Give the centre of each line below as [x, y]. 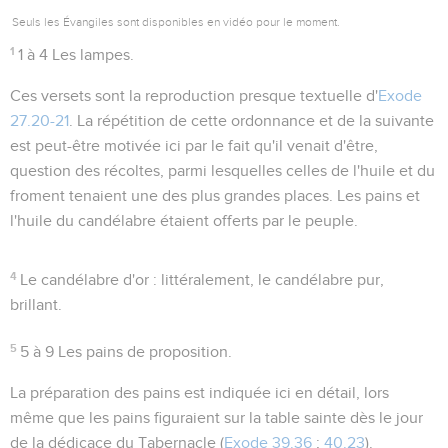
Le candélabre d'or [85, 279]
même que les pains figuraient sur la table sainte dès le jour [216, 417]
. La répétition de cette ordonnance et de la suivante [251, 120]
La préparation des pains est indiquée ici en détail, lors [199, 392]
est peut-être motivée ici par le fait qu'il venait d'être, [194, 145]
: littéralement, [204, 279]
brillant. [36, 304]
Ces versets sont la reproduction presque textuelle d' [194, 95]
